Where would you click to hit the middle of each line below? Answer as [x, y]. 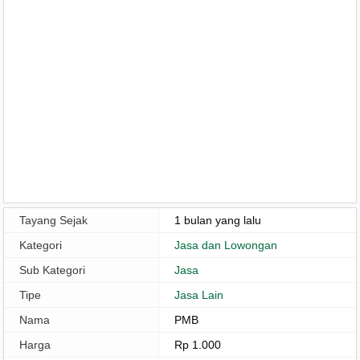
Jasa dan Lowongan [225, 245]
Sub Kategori [52, 270]
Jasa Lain [198, 295]
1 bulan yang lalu [217, 221]
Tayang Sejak [53, 221]
